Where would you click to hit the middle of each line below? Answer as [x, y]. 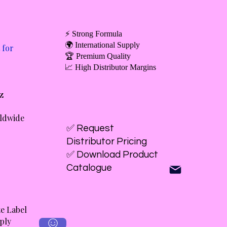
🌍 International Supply [102, 45]
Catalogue [89, 168]
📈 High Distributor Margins [110, 67]
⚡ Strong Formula [93, 34]
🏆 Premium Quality [98, 56]
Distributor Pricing [107, 141]
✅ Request [90, 128]
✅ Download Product [112, 155]
